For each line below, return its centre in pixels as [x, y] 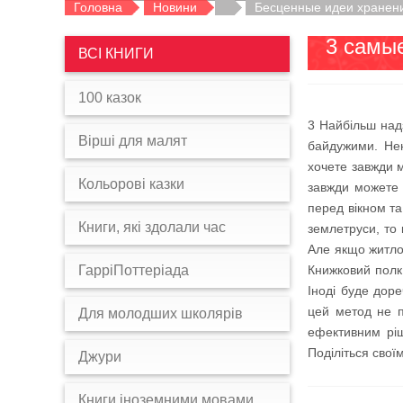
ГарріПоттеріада [134, 270]
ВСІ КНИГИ [116, 54]
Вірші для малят [133, 141]
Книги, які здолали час [152, 227]
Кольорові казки [131, 184]
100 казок [110, 98]
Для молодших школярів [161, 313]
